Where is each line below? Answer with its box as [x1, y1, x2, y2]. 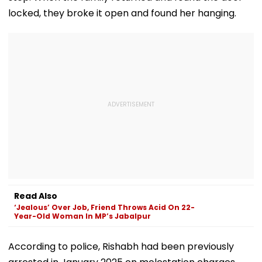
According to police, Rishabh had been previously [8, 239, 234, 253]
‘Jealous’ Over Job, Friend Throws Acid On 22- [14, 202, 195, 212]
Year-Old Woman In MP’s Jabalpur [14, 211, 151, 221]
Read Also [14, 189, 57, 202]
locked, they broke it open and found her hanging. [8, 6, 236, 20]
